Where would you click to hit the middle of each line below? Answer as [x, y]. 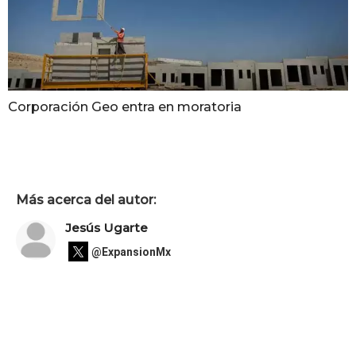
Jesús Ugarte [106, 228]
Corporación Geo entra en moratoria [125, 107]
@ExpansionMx [131, 252]
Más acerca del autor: [86, 199]
